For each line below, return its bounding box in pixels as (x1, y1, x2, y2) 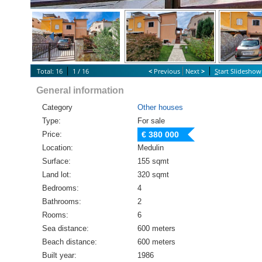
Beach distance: (42, 237, 97, 247)
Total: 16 (37, 67, 63, 76)
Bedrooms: (42, 184, 79, 193)
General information (36, 85, 124, 96)
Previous (152, 67, 180, 76)
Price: (42, 130, 62, 139)
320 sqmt (137, 170, 169, 180)
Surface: (42, 157, 71, 166)
